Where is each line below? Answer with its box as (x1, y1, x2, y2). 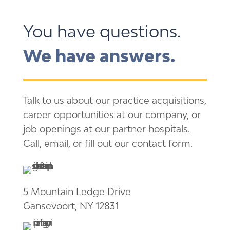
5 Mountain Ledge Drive (23, 186, 131, 198)
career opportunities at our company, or (23, 109, 201, 121)
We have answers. (23, 46, 175, 66)
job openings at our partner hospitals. (23, 123, 190, 135)
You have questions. (23, 22, 181, 42)
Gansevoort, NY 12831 (23, 200, 119, 212)
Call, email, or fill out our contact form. (23, 138, 193, 149)
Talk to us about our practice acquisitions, (23, 94, 206, 106)
